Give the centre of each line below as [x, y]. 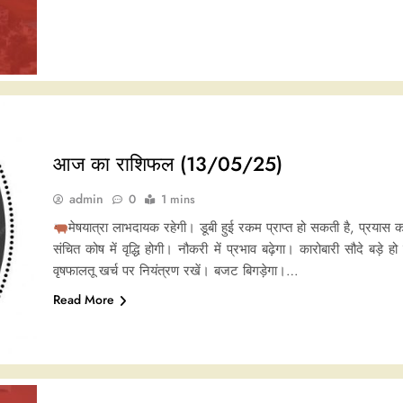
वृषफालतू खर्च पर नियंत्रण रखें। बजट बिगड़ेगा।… [175, 271]
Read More [83, 300]
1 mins [178, 200]
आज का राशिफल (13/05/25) [167, 164]
